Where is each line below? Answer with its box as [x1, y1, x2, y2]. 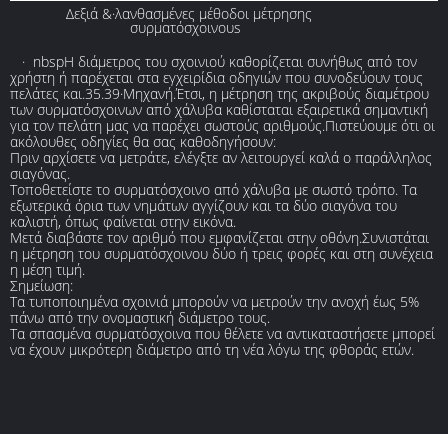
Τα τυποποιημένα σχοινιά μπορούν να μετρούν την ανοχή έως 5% [10, 291, 419, 311]
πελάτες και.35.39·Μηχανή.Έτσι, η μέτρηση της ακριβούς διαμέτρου [10, 83, 429, 103]
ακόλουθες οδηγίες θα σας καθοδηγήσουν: [10, 131, 276, 151]
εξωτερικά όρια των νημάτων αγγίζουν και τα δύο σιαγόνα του [10, 195, 397, 215]
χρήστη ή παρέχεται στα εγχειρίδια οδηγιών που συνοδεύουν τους [10, 67, 423, 87]
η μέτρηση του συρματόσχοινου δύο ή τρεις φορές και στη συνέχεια [10, 243, 433, 263]
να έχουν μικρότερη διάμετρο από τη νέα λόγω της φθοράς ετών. [10, 339, 414, 359]
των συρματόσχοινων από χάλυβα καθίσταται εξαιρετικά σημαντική [10, 99, 428, 119]
